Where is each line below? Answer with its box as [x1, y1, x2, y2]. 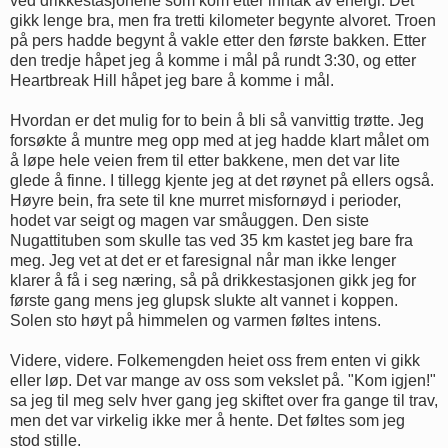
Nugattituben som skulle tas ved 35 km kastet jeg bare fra [10, 231, 413, 249]
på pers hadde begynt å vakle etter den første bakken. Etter [10, 31, 426, 49]
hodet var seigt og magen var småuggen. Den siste [10, 211, 369, 229]
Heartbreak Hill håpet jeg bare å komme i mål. [10, 71, 338, 89]
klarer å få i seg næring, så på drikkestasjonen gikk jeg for [10, 271, 416, 289]
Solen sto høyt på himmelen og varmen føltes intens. [10, 311, 385, 329]
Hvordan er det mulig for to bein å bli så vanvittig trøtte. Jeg [10, 111, 424, 129]
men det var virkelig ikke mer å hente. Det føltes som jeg [10, 411, 405, 429]
